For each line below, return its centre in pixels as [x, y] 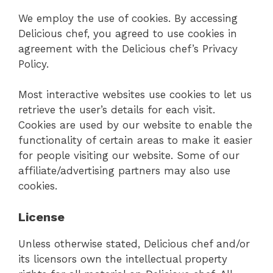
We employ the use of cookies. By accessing [128, 18]
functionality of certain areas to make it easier [135, 140]
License [41, 217]
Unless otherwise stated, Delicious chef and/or [134, 243]
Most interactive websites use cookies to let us [135, 95]
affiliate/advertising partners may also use [124, 171]
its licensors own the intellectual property [123, 259]
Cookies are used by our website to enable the [135, 125]
